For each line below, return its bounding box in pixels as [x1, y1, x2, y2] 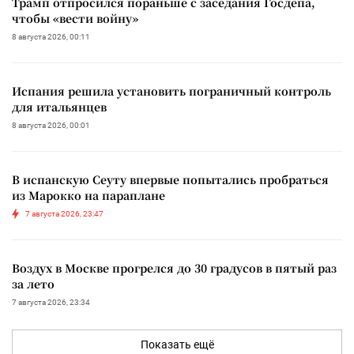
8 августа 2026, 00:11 [12, 32, 90, 41]
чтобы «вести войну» [12, 9, 138, 26]
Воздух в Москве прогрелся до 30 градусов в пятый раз [12, 259, 337, 276]
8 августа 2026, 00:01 [12, 120, 90, 130]
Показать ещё [140, 337, 214, 351]
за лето [12, 275, 55, 292]
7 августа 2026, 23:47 [25, 209, 104, 218]
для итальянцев [12, 98, 107, 115]
